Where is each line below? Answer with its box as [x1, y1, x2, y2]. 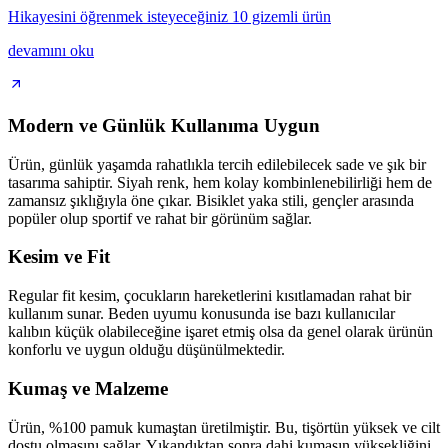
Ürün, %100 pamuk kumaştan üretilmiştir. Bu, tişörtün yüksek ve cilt [8, 418, 440, 436]
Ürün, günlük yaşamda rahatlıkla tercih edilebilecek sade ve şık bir [8, 155, 426, 173]
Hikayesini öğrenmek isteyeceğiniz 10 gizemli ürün [8, 8, 331, 26]
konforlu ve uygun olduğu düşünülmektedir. [8, 341, 285, 359]
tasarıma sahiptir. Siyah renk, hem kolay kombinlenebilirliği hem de [8, 173, 432, 191]
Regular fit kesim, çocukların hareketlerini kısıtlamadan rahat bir [8, 287, 411, 305]
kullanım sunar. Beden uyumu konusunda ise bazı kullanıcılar [8, 305, 395, 323]
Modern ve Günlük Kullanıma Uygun [8, 114, 320, 136]
